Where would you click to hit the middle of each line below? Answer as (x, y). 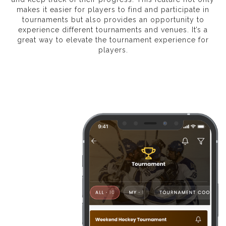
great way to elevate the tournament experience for (113, 40)
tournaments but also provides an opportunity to (113, 20)
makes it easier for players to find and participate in (113, 10)
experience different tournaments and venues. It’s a (113, 30)
